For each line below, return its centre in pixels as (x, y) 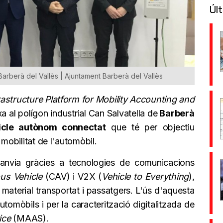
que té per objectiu (150, 127)
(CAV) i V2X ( (72, 177)
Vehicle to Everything (145, 177)
